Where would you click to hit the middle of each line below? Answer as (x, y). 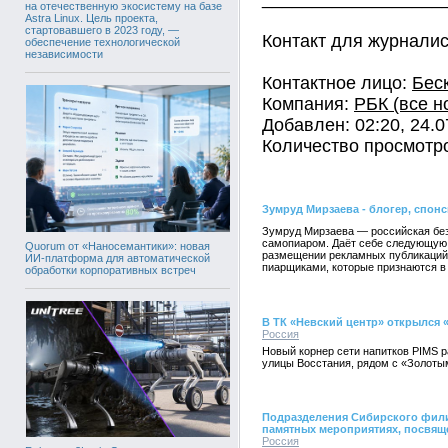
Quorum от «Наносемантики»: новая (117, 246)
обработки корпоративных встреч (110, 270)
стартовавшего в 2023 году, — (102, 29)
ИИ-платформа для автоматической (117, 258)
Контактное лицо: (337, 83)
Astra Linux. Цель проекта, (91, 17)
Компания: (308, 104)
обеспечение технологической (102, 41)
